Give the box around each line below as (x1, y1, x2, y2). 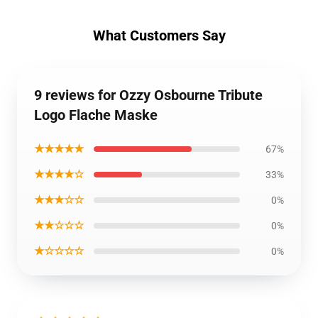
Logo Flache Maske (34, 106, 158, 124)
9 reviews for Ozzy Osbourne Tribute (34, 87, 263, 104)
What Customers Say (92, 27, 226, 44)
